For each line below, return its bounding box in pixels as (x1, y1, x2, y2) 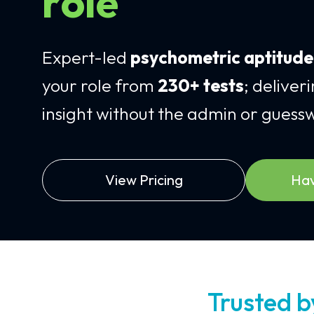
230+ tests (158, 74, 244, 97)
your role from (42, 74, 158, 97)
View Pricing (104, 171, 183, 189)
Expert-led (42, 46, 130, 69)
